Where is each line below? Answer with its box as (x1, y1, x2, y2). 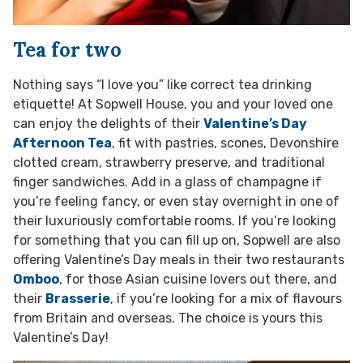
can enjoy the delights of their (13, 116, 203, 132)
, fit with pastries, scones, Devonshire (112, 135, 339, 152)
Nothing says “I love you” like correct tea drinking (13, 77, 312, 93)
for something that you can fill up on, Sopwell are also (13, 233, 340, 249)
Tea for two (13, 37, 122, 63)
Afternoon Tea (13, 135, 112, 152)
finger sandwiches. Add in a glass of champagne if (13, 174, 322, 190)
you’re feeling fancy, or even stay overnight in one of (13, 194, 340, 210)
